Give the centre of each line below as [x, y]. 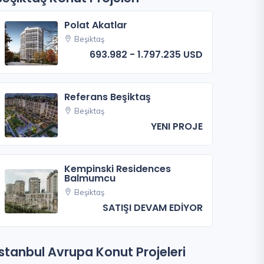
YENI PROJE [177, 127]
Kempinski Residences [118, 169]
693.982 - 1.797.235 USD [146, 55]
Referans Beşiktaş [108, 97]
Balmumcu [90, 178]
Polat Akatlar [96, 25]
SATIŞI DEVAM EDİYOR [153, 207]
